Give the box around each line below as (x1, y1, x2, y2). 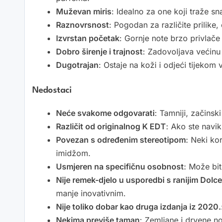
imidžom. (56, 148, 91, 158)
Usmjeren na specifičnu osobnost (56, 161, 184, 171)
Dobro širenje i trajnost (56, 46, 143, 56)
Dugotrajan (56, 59, 99, 70)
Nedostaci (32, 86, 72, 95)
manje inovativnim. (56, 188, 126, 198)
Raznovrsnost (56, 19, 109, 30)
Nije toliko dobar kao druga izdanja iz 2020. (56, 201, 221, 212)
